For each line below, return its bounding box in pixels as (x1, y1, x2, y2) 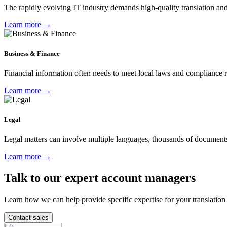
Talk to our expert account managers (4, 171, 196, 185)
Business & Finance (4, 49, 60, 57)
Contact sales (8, 214, 49, 222)
